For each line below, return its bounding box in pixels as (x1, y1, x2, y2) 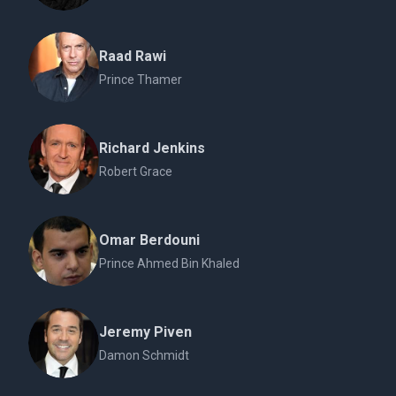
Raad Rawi (99, 48, 166, 65)
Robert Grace (99, 164, 172, 179)
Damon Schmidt (99, 348, 189, 362)
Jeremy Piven (99, 324, 192, 340)
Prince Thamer (99, 72, 182, 87)
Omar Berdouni (99, 232, 200, 248)
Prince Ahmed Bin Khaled (99, 256, 240, 270)
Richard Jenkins (99, 140, 205, 156)
